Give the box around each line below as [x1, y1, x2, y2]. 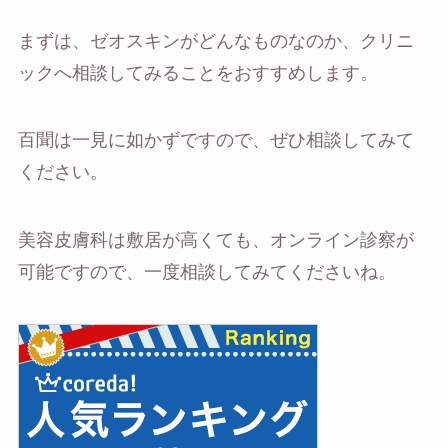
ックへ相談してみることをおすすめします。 [17, 62, 378, 83]
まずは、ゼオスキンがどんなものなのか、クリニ [17, 30, 414, 51]
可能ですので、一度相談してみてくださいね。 [17, 262, 396, 283]
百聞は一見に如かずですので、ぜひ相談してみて [17, 130, 414, 151]
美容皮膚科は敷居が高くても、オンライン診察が [17, 230, 414, 251]
